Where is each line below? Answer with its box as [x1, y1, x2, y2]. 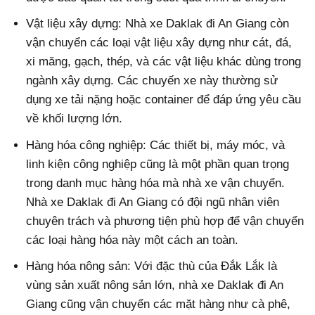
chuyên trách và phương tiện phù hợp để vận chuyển [26, 214, 304, 228]
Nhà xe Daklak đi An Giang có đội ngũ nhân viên [26, 195, 280, 209]
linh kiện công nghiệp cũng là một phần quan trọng [26, 157, 290, 171]
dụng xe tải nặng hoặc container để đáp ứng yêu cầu [26, 93, 302, 107]
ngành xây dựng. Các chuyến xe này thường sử [26, 74, 278, 88]
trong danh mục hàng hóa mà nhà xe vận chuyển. [26, 176, 285, 190]
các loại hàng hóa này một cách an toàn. [26, 233, 239, 247]
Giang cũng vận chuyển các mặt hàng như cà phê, [26, 297, 291, 311]
